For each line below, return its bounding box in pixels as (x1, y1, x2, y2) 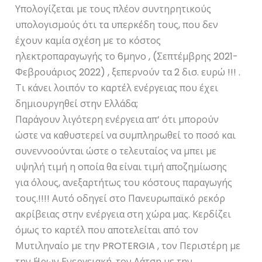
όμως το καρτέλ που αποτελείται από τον (15, 223, 199, 237)
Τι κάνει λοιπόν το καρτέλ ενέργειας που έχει (15, 81, 219, 95)
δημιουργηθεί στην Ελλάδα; (15, 96, 139, 111)
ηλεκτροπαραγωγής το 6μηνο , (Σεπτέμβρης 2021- (15, 49, 239, 63)
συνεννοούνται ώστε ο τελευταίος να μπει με (15, 144, 217, 158)
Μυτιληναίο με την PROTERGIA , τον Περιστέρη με (15, 239, 241, 253)
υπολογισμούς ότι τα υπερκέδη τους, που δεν (15, 18, 219, 32)
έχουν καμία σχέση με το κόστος (15, 33, 161, 47)
